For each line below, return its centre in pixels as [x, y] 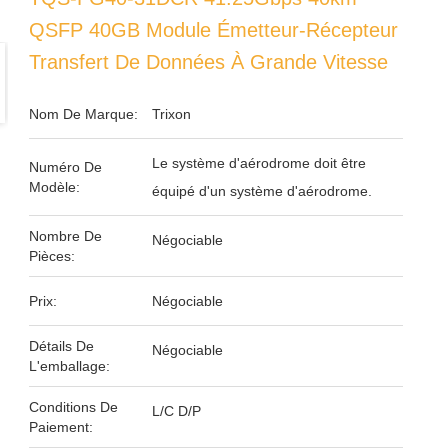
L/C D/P [176, 411]
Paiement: [60, 427]
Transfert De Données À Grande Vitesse [208, 62]
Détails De [61, 346]
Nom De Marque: [83, 114]
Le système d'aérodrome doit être [258, 163]
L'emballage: [69, 366]
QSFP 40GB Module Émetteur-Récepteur [213, 30]
